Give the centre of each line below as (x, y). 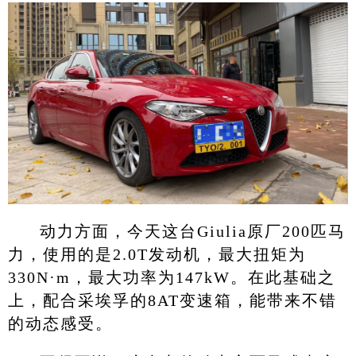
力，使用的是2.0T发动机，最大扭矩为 (157, 254)
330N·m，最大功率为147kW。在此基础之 (171, 277)
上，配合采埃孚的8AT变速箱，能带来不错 (172, 300)
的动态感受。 (60, 323)
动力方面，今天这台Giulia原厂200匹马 (192, 231)
